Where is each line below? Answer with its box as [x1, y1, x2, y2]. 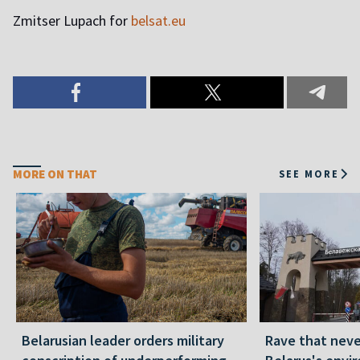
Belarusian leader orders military [22, 330, 224, 350]
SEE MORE [279, 167, 339, 181]
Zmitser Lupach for [13, 10, 131, 30]
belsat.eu [131, 10, 186, 30]
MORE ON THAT [13, 166, 97, 182]
